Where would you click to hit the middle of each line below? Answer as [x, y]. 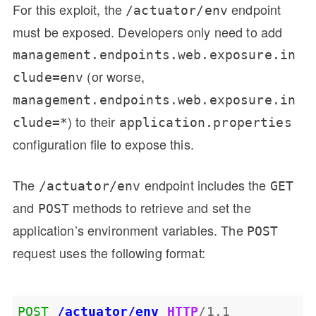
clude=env [48, 77]
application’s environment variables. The [130, 230]
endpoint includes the [205, 184]
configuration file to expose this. [103, 144]
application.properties [205, 122]
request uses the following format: [109, 252]
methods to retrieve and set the [160, 207]
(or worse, [114, 76]
